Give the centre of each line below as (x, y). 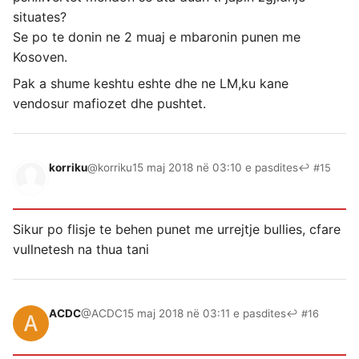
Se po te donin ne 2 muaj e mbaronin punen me (157, 37)
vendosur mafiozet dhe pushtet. (109, 104)
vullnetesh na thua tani (81, 250)
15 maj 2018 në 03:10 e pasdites (215, 168)
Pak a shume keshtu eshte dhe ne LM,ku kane (151, 84)
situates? (40, 17)
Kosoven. (40, 57)
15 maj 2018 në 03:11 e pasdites (204, 314)
